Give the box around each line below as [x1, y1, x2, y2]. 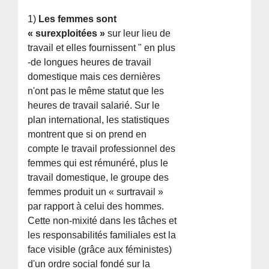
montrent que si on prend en [28, 128, 147, 139]
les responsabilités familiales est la [28, 229, 177, 240]
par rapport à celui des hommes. [28, 201, 165, 211]
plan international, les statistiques [28, 114, 170, 125]
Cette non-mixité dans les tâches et [28, 215, 177, 226]
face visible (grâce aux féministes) [28, 244, 172, 255]
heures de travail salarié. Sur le [28, 100, 160, 110]
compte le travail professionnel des [28, 143, 176, 154]
